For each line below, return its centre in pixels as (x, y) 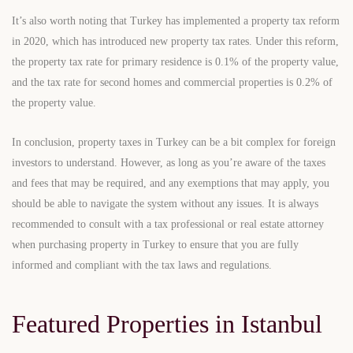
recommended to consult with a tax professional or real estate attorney (168, 225)
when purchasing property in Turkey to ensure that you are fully (155, 245)
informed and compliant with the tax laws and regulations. (142, 266)
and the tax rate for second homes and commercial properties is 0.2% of (172, 83)
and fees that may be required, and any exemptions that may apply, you (171, 184)
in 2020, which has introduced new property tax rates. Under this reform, (175, 42)
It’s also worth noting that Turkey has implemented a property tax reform (176, 21)
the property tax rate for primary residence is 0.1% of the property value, (175, 62)
